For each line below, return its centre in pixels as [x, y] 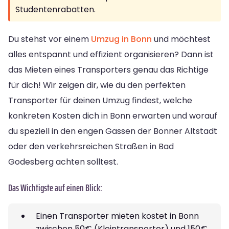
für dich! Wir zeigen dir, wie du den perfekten [97, 85]
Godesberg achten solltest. [63, 162]
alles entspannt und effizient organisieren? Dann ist [111, 54]
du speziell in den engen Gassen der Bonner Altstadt [113, 131]
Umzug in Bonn [121, 39]
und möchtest [181, 39]
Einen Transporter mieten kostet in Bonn [117, 216]
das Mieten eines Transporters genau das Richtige [108, 70]
